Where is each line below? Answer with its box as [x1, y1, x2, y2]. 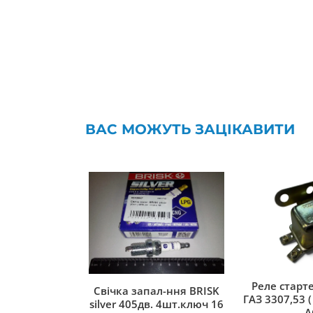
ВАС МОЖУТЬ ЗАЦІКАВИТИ [85, 121, 295, 138]
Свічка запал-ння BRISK [94, 283, 219, 298]
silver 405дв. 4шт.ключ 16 [89, 296, 224, 311]
